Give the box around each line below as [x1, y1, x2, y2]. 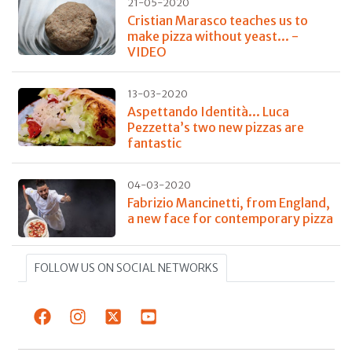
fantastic [126, 134, 181, 151]
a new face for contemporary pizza [126, 210, 333, 226]
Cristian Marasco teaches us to [126, 12, 308, 28]
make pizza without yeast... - [126, 27, 299, 44]
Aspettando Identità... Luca [126, 103, 289, 119]
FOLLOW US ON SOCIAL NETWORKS [34, 261, 218, 276]
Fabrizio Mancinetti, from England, [126, 194, 330, 211]
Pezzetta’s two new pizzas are [126, 119, 304, 135]
